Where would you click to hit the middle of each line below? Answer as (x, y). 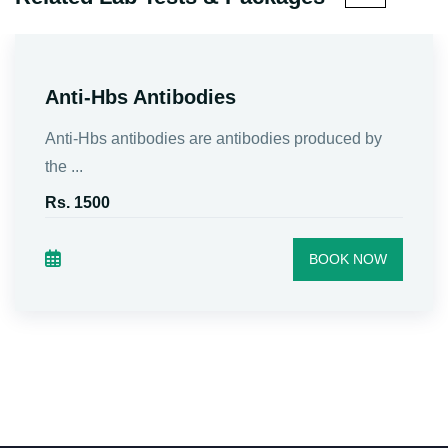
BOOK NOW (348, 258)
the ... (64, 166)
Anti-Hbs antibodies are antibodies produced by (213, 138)
